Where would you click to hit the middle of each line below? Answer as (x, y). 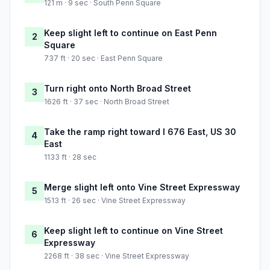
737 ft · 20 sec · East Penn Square (103, 58)
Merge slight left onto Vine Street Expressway (142, 187)
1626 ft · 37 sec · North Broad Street (107, 102)
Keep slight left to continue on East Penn (130, 33)
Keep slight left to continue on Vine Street (133, 231)
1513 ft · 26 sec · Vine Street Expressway (115, 201)
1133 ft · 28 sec (70, 157)
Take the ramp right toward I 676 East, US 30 (140, 132)
